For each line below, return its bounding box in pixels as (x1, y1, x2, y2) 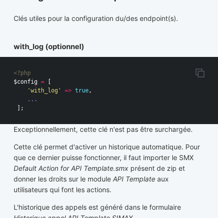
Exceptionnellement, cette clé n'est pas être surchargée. (14, 125, 193, 134)
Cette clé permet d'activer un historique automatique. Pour (14, 143, 200, 151)
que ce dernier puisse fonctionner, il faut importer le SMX (14, 153, 194, 162)
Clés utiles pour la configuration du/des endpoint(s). (14, 14, 178, 22)
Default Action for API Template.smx (14, 164, 128, 173)
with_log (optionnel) (14, 42, 84, 52)
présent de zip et (128, 164, 185, 173)
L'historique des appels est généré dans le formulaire (14, 203, 181, 212)
